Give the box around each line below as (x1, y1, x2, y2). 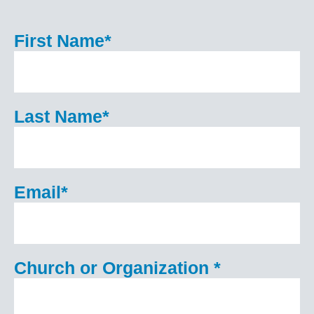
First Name (14, 31, 104, 51)
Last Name (14, 107, 102, 127)
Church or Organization (14, 258, 214, 278)
